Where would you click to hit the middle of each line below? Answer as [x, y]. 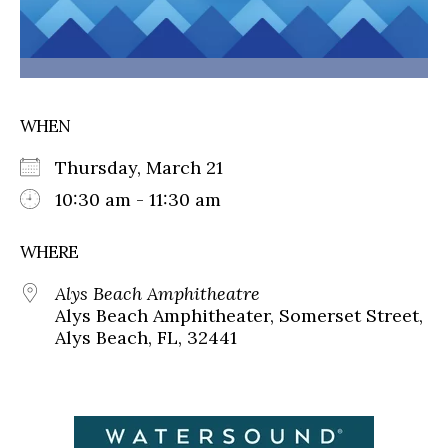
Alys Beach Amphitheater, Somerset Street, [239, 315]
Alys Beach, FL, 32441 [146, 337]
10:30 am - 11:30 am [138, 199]
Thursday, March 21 [149, 167]
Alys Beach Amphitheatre [157, 293]
